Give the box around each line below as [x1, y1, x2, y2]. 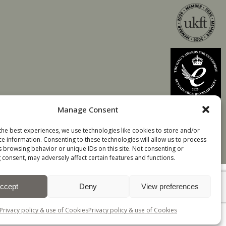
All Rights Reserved [126, 192, 216, 201]
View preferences [141, 182, 199, 191]
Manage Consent [58, 104, 119, 115]
